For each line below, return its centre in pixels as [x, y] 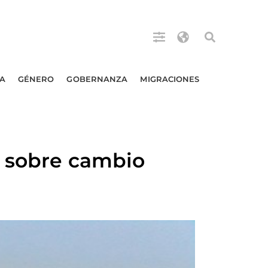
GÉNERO [36, 79]
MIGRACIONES [170, 79]
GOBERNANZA [97, 79]
